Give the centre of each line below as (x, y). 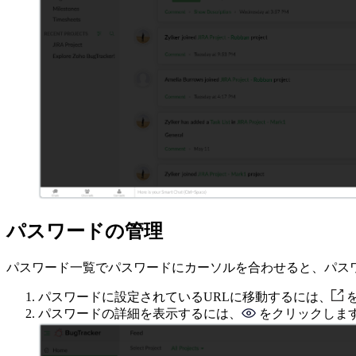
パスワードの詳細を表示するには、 (140, 313)
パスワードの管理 (85, 231)
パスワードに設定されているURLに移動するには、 (185, 296)
